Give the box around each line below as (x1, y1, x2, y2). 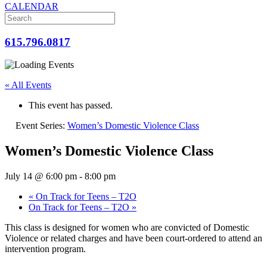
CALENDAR (5, 1, 58, 11)
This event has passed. (29, 100, 113, 111)
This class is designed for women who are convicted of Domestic (5, 222, 249, 233)
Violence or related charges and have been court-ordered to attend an (5, 233, 262, 244)
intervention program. (5, 244, 86, 254)
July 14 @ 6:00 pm (5, 171, 77, 182)
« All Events (5, 80, 51, 91)
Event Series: (15, 120, 67, 131)
